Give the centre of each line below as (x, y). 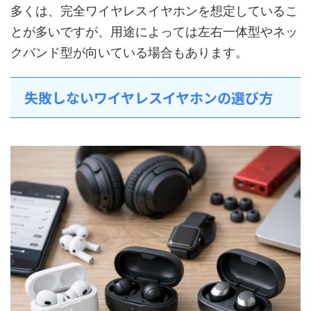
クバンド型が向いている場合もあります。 (129, 52)
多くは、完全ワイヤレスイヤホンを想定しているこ (154, 11)
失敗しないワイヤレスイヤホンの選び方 (149, 98)
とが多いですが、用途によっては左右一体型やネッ (154, 32)
